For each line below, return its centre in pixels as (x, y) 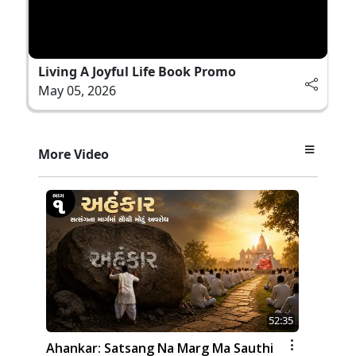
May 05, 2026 (77, 90)
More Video (74, 154)
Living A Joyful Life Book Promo (137, 71)
